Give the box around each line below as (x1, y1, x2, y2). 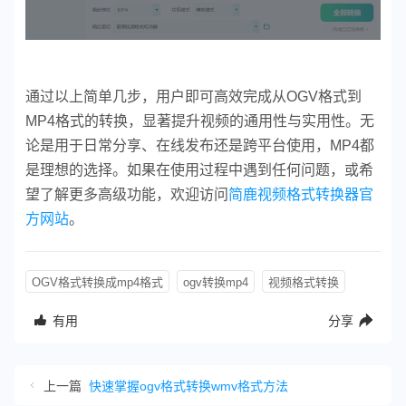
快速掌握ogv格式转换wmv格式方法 (89, 378, 288, 393)
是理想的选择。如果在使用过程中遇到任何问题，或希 (25, 161, 373, 178)
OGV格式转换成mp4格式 (32, 275, 163, 289)
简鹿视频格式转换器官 (228, 186, 373, 202)
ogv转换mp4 (183, 275, 248, 289)
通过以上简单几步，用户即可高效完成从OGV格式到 (25, 88, 362, 104)
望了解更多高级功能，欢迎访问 (25, 186, 228, 202)
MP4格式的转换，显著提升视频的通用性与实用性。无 (25, 112, 374, 129)
